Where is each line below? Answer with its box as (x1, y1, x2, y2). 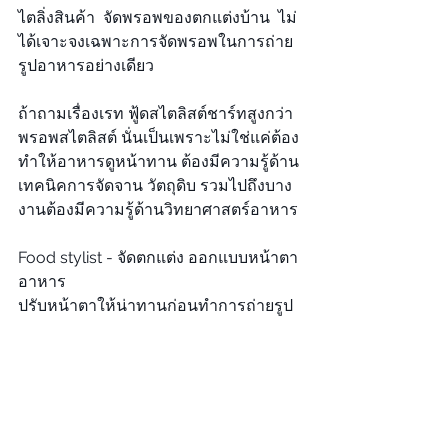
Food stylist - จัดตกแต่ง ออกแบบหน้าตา (18, 248, 298, 267)
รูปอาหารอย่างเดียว (18, 56, 154, 75)
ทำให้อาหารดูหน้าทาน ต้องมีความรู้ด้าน (18, 152, 299, 171)
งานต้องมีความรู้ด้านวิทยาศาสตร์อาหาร (18, 200, 302, 219)
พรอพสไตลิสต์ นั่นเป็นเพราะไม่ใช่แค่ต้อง (18, 128, 299, 147)
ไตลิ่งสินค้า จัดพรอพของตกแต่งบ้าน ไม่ (18, 8, 297, 27)
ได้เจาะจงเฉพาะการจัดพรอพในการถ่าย (18, 32, 293, 51)
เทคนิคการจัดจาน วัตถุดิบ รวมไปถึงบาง (18, 176, 292, 195)
